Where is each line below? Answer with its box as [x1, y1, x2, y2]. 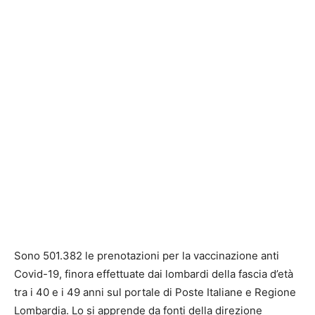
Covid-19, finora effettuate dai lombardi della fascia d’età [14, 266, 293, 281]
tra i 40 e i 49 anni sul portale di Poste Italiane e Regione [14, 285, 296, 299]
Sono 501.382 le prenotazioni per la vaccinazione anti [14, 248, 279, 262]
